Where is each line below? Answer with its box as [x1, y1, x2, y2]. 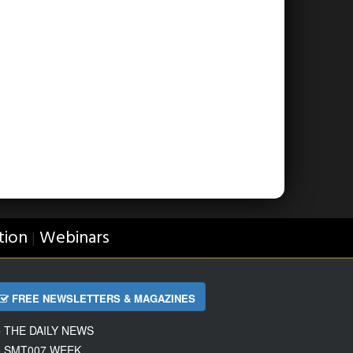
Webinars [39, 225, 110, 252]
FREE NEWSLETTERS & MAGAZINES [9, 291, 195, 306]
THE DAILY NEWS [4, 322, 94, 338]
